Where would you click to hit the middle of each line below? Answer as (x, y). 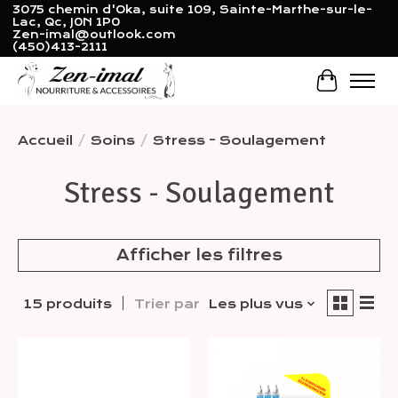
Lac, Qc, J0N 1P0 (66, 23)
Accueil (45, 140)
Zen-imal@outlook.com (94, 35)
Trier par (167, 303)
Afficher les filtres (199, 255)
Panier (356, 89)
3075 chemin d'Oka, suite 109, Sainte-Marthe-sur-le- (192, 10)
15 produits (68, 303)
